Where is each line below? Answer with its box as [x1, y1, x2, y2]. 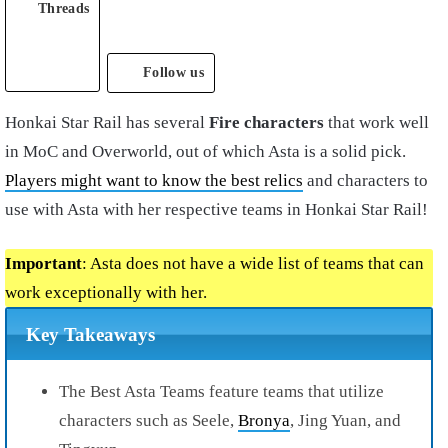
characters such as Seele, [59, 410, 238, 430]
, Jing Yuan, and [290, 410, 401, 430]
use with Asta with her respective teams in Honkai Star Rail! [5, 200, 428, 220]
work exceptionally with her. [5, 283, 207, 303]
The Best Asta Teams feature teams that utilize [59, 381, 384, 401]
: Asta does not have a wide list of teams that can [82, 254, 424, 274]
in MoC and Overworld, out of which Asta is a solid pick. [5, 142, 406, 162]
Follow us [143, 65, 204, 81]
